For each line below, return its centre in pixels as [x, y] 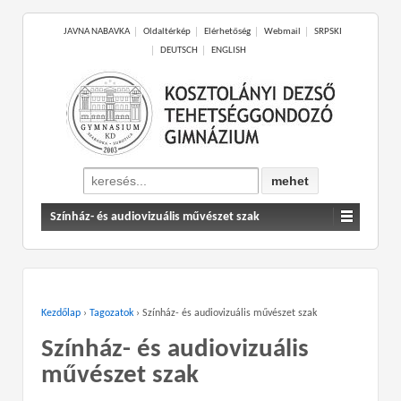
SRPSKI [328, 32]
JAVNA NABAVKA [96, 32]
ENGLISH [228, 51]
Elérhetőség [227, 32]
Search [100, 176]
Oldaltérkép [166, 32]
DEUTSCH [179, 51]
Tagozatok [111, 313]
